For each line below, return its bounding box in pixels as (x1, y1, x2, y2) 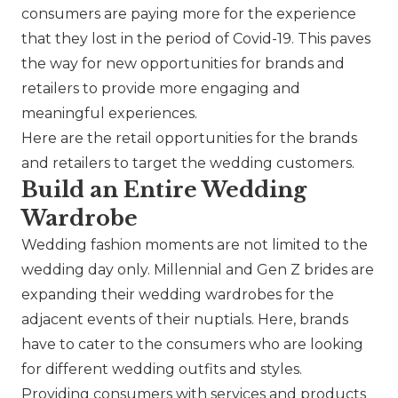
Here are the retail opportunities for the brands (21, 130, 357, 147)
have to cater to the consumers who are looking (21, 336, 363, 354)
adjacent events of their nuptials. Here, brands (21, 311, 348, 329)
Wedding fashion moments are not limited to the (21, 236, 368, 254)
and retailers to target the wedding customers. (21, 155, 354, 172)
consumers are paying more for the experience (21, 5, 356, 23)
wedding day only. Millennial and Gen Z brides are (21, 261, 374, 279)
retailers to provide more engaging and (21, 80, 300, 98)
